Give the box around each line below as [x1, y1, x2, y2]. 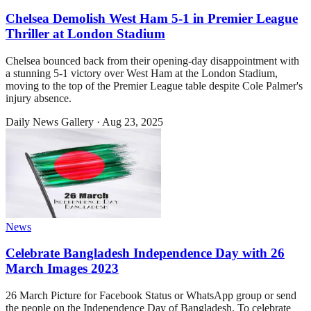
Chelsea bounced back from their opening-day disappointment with [6, 54, 299, 67]
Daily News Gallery [6, 115, 94, 128]
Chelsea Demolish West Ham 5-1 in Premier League [6, 11, 298, 26]
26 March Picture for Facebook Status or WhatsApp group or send [6, 289, 296, 302]
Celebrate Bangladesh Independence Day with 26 [6, 246, 285, 261]
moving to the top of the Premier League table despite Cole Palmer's [6, 79, 303, 92]
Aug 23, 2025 [102, 115, 163, 128]
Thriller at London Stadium [6, 26, 165, 42]
